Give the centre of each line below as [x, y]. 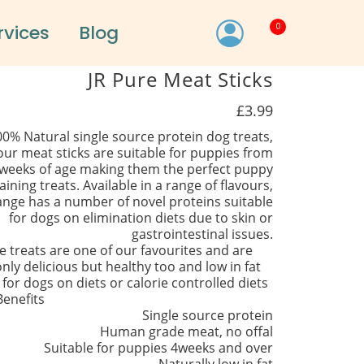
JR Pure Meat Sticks [180, 80]
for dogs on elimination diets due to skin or [141, 218]
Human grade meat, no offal [186, 332]
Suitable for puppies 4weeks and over [158, 348]
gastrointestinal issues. [202, 234]
